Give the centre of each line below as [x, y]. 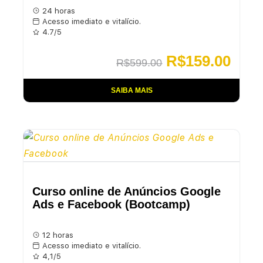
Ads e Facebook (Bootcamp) [111, 205]
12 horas [56, 235]
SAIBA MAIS [131, 90]
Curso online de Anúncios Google [126, 192]
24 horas [57, 11]
